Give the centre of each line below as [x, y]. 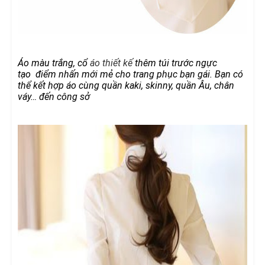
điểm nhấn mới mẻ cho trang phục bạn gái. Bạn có [138, 74]
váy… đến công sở [54, 96]
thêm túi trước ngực [175, 63]
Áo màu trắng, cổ [54, 63]
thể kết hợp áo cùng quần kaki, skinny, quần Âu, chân [126, 85]
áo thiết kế [111, 63]
